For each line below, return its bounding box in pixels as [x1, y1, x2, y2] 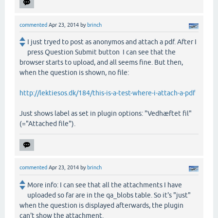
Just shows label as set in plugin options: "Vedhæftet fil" [19, 109, 192, 118]
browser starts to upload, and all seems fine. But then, [19, 58, 183, 67]
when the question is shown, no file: [19, 69, 129, 77]
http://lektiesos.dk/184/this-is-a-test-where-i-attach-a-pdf [19, 89, 195, 97]
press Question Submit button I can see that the [27, 48, 176, 56]
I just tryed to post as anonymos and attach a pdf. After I [27, 38, 197, 46]
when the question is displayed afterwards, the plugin [19, 201, 183, 209]
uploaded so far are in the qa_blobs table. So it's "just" [27, 191, 191, 199]
